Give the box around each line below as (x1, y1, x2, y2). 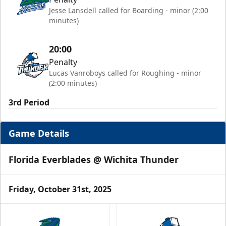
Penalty (49, 56, 77, 68)
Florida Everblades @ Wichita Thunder (9, 153, 179, 166)
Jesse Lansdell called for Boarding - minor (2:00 (49, 6, 208, 16)
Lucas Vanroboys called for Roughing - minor (49, 68, 201, 78)
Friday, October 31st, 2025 (9, 184, 111, 195)
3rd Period (9, 97, 49, 108)
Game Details (9, 127, 69, 140)
